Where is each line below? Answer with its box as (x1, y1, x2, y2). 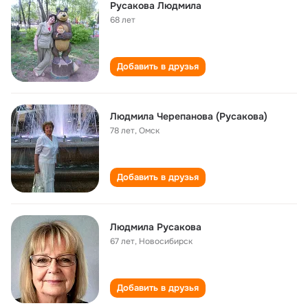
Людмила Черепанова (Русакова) (110, 110, 267, 122)
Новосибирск (139, 236, 192, 247)
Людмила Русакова (110, 221, 201, 233)
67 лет (110, 236, 135, 247)
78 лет (110, 125, 135, 136)
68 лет (110, 14, 135, 25)
